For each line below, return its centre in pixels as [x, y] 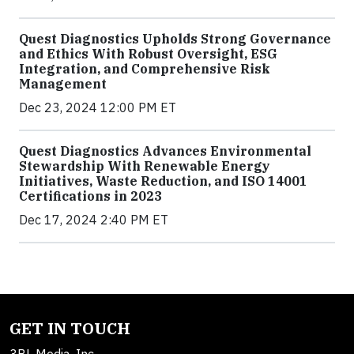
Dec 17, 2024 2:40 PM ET [94, 219]
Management [63, 83]
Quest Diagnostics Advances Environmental [165, 151]
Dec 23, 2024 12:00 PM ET [98, 107]
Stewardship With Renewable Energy [145, 166]
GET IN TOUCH [70, 328]
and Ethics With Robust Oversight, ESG [148, 53]
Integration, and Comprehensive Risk [145, 68]
